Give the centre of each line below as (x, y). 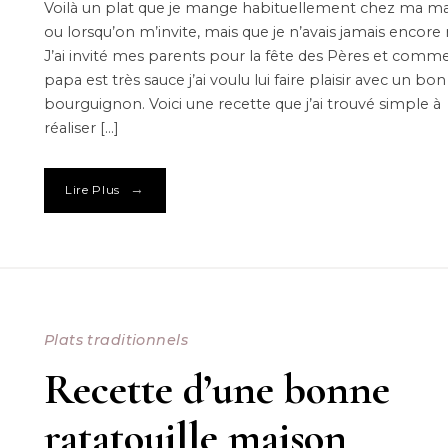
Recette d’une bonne (216, 388)
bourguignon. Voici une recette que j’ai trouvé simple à (242, 103)
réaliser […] (81, 127)
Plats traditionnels (115, 339)
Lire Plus (92, 190)
